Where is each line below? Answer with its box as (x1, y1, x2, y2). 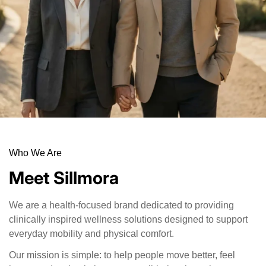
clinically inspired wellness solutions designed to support (9, 214, 248, 224)
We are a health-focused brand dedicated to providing (9, 199, 234, 210)
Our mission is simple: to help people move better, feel (9, 249, 235, 260)
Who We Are (9, 147, 62, 158)
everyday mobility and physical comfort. (9, 228, 174, 239)
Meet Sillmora (9, 167, 119, 188)
